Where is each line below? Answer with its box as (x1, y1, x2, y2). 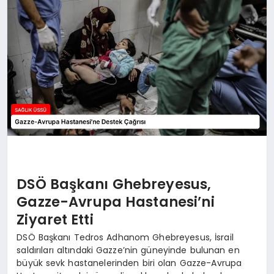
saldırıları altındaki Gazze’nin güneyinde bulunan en (17, 244, 240, 257)
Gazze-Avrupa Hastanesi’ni (17, 191, 215, 212)
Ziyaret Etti (17, 209, 94, 229)
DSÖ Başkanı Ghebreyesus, (17, 174, 212, 194)
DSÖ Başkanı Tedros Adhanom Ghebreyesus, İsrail (17, 231, 234, 244)
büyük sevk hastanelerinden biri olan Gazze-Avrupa (17, 257, 242, 270)
